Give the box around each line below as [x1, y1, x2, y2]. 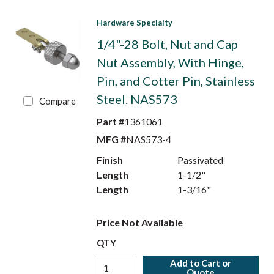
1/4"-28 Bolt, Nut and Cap [96, 37, 238, 51]
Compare [39, 95, 76, 106]
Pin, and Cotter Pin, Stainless [96, 73, 255, 88]
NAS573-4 [125, 133, 171, 145]
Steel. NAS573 [96, 92, 177, 106]
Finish [96, 154, 123, 166]
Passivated [177, 154, 224, 166]
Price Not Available [96, 217, 183, 228]
